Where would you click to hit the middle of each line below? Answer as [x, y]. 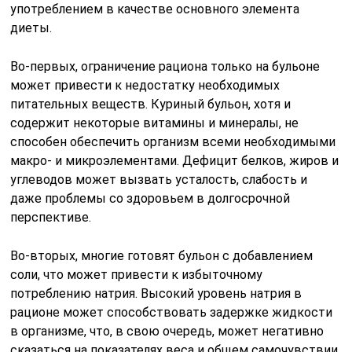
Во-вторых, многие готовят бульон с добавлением [162, 255]
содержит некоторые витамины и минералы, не [155, 123]
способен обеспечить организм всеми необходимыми [173, 141]
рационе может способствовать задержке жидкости [172, 312]
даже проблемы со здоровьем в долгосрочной [150, 198]
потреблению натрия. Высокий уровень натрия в [156, 293]
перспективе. [51, 217]
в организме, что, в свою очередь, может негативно [167, 331]
